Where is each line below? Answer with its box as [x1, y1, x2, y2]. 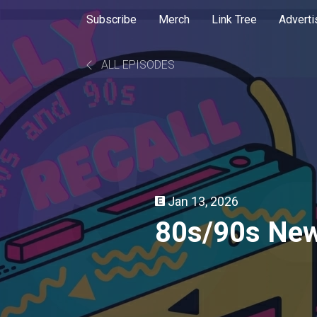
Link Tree [212, 13, 257, 26]
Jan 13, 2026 [168, 193, 238, 209]
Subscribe [86, 13, 137, 26]
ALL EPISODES [98, 58, 175, 71]
